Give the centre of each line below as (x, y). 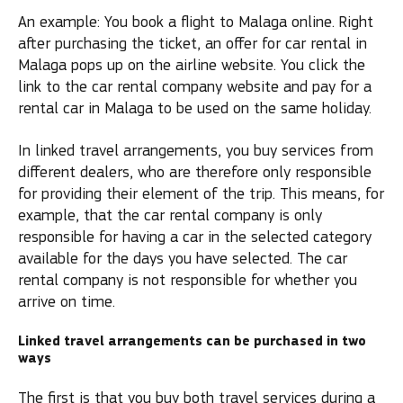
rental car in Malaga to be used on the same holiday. (195, 108)
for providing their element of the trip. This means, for (201, 193)
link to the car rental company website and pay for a (195, 87)
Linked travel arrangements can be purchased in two (192, 341)
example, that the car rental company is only (170, 215)
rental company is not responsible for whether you (188, 280)
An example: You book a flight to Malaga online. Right (196, 22)
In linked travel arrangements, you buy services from (196, 150)
